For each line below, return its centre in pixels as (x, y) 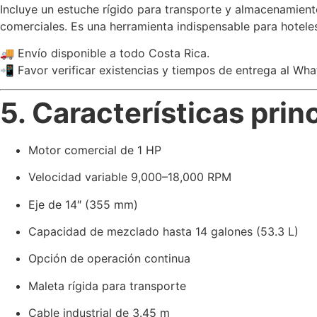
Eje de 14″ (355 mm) (83, 204)
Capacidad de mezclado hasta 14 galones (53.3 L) (163, 231)
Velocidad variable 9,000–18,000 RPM (130, 177)
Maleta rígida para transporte (107, 286)
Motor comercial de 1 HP (95, 150)
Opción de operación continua (109, 259)
